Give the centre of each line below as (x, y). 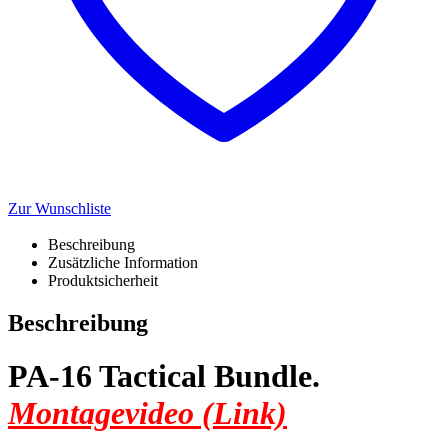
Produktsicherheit (103, 280)
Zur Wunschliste (59, 208)
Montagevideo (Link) (147, 412)
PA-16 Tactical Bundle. (164, 375)
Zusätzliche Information (123, 262)
